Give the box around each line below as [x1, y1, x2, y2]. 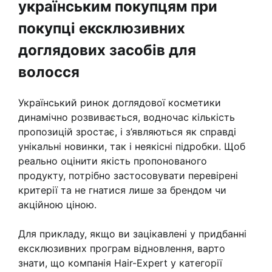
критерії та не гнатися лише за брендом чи [18, 184, 226, 197]
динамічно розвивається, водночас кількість [18, 111, 235, 124]
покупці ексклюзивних [18, 19, 185, 38]
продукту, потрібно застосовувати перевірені [18, 169, 238, 182]
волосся [18, 63, 80, 81]
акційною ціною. [18, 199, 97, 211]
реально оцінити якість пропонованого [18, 155, 207, 168]
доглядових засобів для [18, 41, 196, 59]
